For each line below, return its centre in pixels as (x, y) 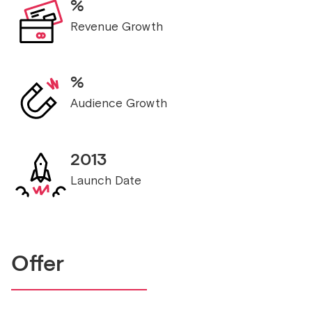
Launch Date (106, 180)
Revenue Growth (117, 26)
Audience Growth (119, 103)
